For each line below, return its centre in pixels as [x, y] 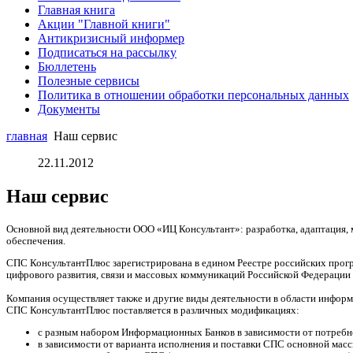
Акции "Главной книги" [104, 24]
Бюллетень [67, 67]
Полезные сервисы [89, 81]
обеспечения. [36, 240]
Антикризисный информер [111, 38]
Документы [69, 109]
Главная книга [76, 10]
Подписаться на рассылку [107, 52]
